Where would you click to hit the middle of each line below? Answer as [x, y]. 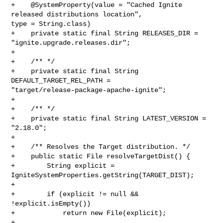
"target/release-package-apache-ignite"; [89, 90]
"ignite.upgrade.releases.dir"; [71, 43]
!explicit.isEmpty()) [51, 203]
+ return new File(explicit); [89, 213]
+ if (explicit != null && [75, 194]
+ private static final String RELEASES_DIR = [105, 33]
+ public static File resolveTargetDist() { [101, 156]
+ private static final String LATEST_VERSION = [109, 118]
